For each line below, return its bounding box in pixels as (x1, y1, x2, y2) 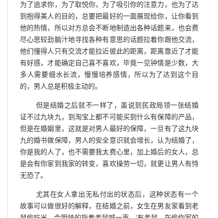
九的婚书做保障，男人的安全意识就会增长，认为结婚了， (20, 136, 199, 144)
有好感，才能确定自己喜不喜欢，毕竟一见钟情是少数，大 (20, 58, 199, 67)
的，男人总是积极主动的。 (20, 82, 102, 90)
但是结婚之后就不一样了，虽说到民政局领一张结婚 (34, 101, 199, 109)
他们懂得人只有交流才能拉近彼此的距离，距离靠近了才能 (20, 47, 199, 55)
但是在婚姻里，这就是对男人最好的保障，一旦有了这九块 (20, 124, 199, 132)
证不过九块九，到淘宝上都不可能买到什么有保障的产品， (20, 112, 199, 121)
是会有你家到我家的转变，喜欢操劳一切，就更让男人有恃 (20, 159, 199, 167)
